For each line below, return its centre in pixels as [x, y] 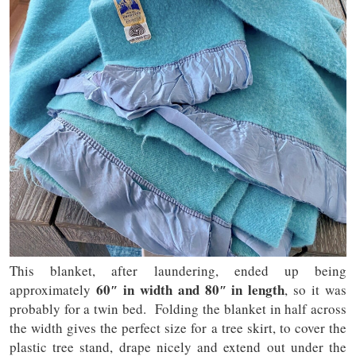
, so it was [316, 290]
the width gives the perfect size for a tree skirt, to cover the [178, 328]
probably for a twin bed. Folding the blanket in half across [178, 309]
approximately [53, 290]
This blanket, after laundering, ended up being [178, 271]
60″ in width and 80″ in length [190, 290]
